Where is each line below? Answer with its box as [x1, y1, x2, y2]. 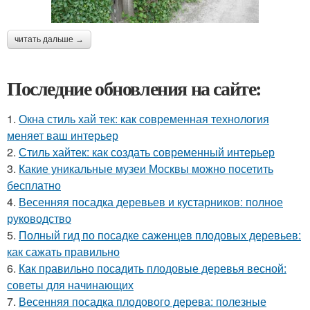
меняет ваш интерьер [7, 127, 118, 143]
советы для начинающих [7, 276, 134, 293]
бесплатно [7, 176, 61, 193]
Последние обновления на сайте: [7, 73, 262, 102]
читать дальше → [15, 34, 84, 44]
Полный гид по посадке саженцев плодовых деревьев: [19, 226, 301, 243]
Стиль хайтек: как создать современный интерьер [19, 143, 275, 160]
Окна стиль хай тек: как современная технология [19, 110, 269, 127]
